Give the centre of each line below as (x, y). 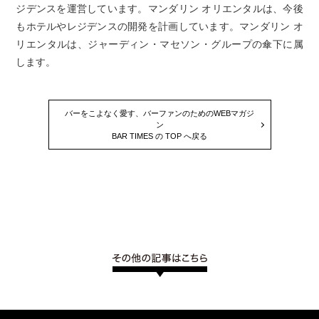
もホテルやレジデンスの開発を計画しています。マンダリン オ (159, 27)
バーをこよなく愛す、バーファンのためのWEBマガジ (159, 114)
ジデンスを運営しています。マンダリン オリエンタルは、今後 (159, 9)
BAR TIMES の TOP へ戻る (159, 136)
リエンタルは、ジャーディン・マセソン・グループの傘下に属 (159, 45)
